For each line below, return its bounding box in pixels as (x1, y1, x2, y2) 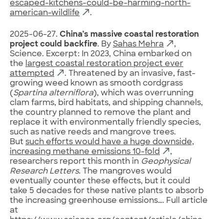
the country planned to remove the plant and (10, 109, 191, 117)
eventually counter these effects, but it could (10, 177, 190, 185)
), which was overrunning (93, 89, 194, 97)
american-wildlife (10, 9, 80, 17)
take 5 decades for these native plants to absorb (10, 187, 204, 195)
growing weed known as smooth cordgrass (10, 79, 183, 88)
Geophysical (141, 157, 191, 166)
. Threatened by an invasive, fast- (65, 69, 196, 78)
